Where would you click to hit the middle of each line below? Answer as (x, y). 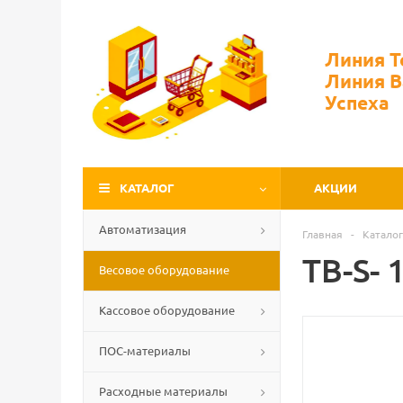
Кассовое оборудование (167, 310)
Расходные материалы (163, 391)
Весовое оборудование (164, 269)
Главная (322, 234)
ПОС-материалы (145, 350)
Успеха (357, 102)
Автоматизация (143, 229)
